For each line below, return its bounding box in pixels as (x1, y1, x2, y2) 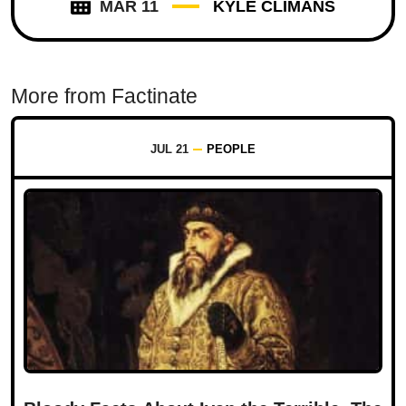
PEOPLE (207, 142, 256, 157)
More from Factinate (11, 84, 198, 109)
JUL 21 (150, 142, 188, 157)
